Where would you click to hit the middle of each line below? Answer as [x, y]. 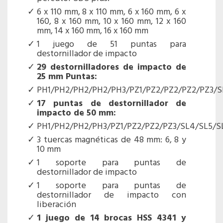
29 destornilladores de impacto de [111, 68]
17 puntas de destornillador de [111, 104]
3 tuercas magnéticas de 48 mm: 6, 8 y [111, 140]
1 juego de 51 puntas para [111, 45]
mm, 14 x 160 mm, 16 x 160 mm [93, 31]
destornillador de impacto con [111, 196]
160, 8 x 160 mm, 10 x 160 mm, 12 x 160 [111, 22]
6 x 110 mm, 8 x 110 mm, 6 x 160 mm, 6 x [111, 12]
